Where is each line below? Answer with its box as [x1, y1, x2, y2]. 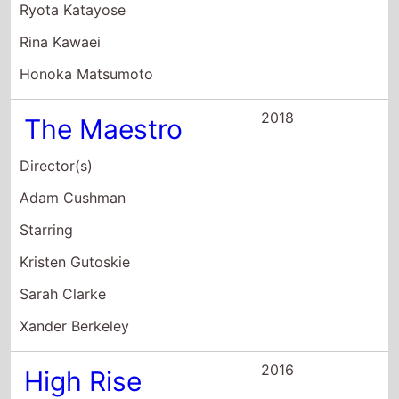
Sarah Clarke [20, 285, 107, 303]
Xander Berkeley [20, 317, 130, 335]
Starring [20, 221, 74, 239]
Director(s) [20, 157, 94, 175]
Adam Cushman [20, 189, 126, 207]
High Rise [24, 365, 142, 397]
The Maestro [24, 113, 183, 145]
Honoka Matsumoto [20, 65, 154, 83]
